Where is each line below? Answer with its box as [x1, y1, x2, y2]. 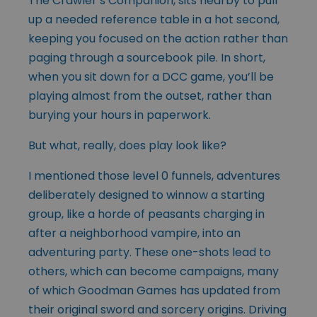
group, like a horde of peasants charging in [28, 205, 265, 222]
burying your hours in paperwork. [28, 106, 211, 123]
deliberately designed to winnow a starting [28, 186, 265, 203]
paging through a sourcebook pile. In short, [28, 49, 265, 66]
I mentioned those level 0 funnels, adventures [28, 167, 280, 184]
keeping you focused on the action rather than [28, 30, 288, 47]
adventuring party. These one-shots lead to [28, 243, 271, 260]
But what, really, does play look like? [28, 137, 226, 154]
